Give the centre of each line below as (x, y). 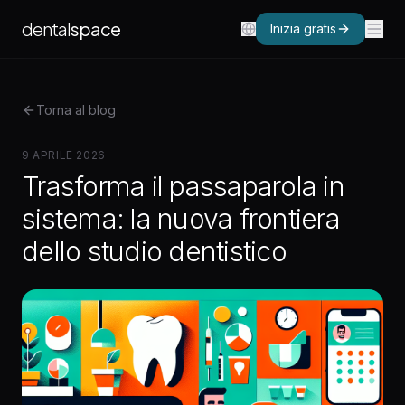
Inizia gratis (303, 28)
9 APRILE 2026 (64, 155)
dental (46, 28)
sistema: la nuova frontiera (181, 219)
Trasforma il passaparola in (183, 186)
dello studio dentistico (154, 251)
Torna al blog (76, 110)
